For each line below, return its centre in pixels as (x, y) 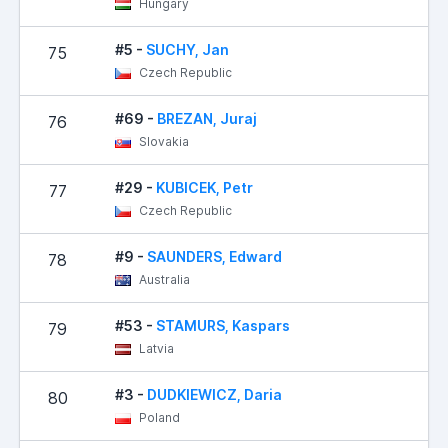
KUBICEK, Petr (204, 187)
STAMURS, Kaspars (223, 325)
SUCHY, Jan (187, 49)
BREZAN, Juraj (207, 118)
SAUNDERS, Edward (214, 256)
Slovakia (162, 141)
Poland (158, 417)
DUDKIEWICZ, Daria (214, 394)
